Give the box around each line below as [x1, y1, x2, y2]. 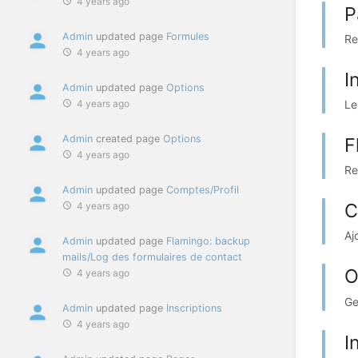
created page [93, 133, 163, 145]
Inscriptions [166, 302, 222, 315]
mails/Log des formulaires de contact [62, 251, 242, 264]
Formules [166, 30, 209, 43]
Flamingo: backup [166, 235, 250, 248]
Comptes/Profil [166, 184, 239, 197]
